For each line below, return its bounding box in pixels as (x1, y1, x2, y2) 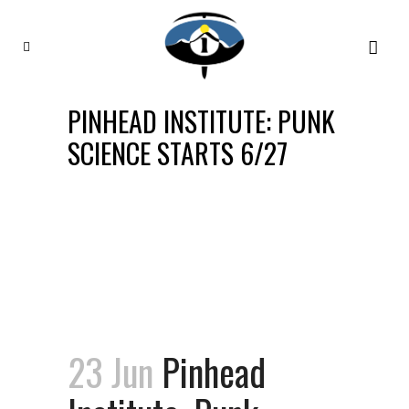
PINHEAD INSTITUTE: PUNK (68, 100, 335, 142)
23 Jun (68, 344, 153, 399)
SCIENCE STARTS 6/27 (68, 132, 288, 173)
